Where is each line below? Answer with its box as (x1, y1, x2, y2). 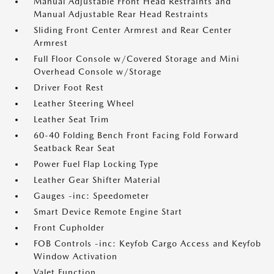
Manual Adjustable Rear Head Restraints (34, 9, 209, 19)
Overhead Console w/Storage (34, 67, 161, 76)
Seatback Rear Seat (34, 143, 116, 153)
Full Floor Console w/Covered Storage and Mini (34, 54, 240, 64)
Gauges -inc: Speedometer (34, 191, 149, 201)
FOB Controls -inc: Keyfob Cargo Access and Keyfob (34, 239, 261, 248)
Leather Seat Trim (34, 114, 109, 124)
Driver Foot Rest (34, 83, 104, 92)
